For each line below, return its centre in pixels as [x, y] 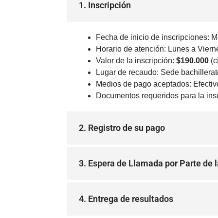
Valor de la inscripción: [136, 61]
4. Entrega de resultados [126, 199]
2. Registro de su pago [122, 128]
